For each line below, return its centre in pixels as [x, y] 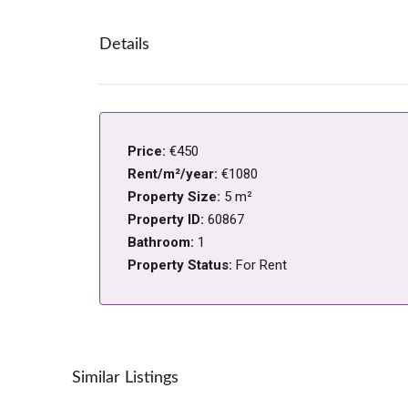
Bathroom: [163, 243]
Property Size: [176, 197]
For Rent [261, 265]
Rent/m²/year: [174, 174]
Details [124, 45]
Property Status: [182, 265]
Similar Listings [125, 378]
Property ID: [168, 220]
